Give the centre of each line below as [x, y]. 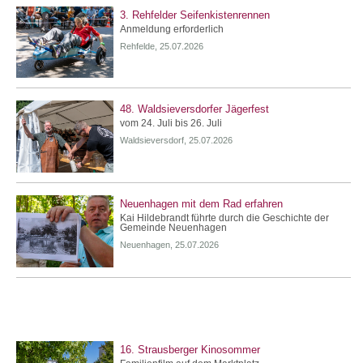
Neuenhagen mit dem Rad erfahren [201, 204]
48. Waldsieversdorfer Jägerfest [194, 109]
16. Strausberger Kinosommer [190, 349]
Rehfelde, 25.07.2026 [162, 46]
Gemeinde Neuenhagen [173, 228]
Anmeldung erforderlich [172, 29]
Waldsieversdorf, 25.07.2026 [176, 141]
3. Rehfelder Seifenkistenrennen [195, 15]
